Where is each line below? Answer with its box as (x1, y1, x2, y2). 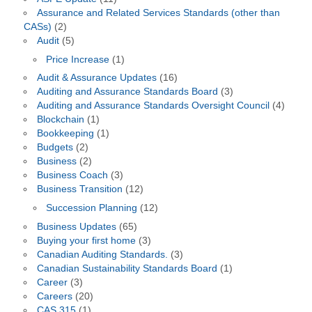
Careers (36, 290, 72, 302)
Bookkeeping (36, 128, 94, 139)
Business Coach (36, 170, 108, 181)
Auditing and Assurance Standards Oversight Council (36, 100, 270, 111)
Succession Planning (46, 203, 138, 214)
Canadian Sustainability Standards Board (36, 263, 217, 274)
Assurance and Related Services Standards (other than (36, 7, 280, 18)
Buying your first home (36, 235, 136, 246)
